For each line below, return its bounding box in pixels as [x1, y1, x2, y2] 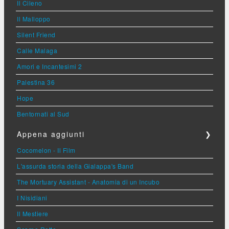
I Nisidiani [17, 193, 48, 202]
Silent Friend [17, 30, 56, 39]
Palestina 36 [17, 77, 55, 86]
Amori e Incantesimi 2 [17, 61, 82, 71]
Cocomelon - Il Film [17, 145, 76, 154]
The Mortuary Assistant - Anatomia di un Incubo [17, 177, 159, 186]
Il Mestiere [17, 209, 49, 218]
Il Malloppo [17, 14, 51, 23]
